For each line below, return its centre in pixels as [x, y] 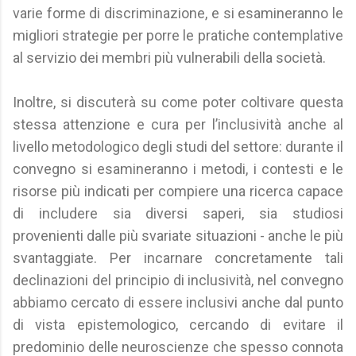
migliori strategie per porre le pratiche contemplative [178, 35]
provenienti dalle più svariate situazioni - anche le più [178, 236]
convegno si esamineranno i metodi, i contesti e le [178, 169]
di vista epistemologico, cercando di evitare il [178, 325]
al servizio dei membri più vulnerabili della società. [169, 58]
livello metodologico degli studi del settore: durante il [178, 147]
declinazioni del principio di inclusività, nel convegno [178, 280]
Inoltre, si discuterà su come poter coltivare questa [178, 102]
